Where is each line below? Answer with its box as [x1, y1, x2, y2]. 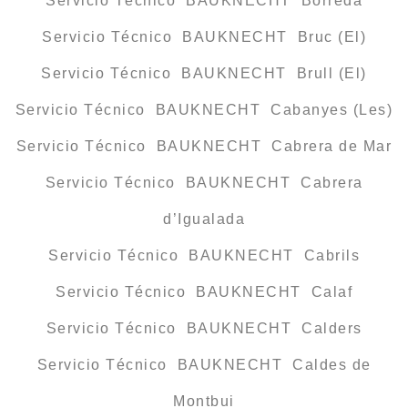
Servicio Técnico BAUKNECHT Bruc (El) [42, 28, 366, 45]
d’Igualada [163, 210, 245, 227]
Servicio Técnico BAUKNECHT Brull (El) [41, 65, 367, 81]
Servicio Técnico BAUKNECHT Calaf [56, 283, 352, 300]
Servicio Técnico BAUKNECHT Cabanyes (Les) [15, 101, 393, 117]
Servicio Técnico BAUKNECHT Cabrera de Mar [15, 138, 393, 154]
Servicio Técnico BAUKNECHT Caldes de [36, 356, 372, 372]
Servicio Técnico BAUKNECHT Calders [46, 320, 362, 336]
